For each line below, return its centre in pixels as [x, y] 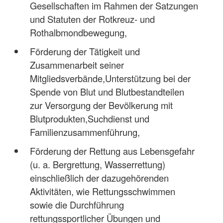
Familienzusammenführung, [85, 132]
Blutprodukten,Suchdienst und [89, 118]
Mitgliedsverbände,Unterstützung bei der [110, 78]
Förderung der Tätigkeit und [85, 51]
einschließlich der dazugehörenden [99, 177]
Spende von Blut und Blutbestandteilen [107, 91]
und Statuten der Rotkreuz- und [92, 19]
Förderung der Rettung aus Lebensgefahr [112, 151]
